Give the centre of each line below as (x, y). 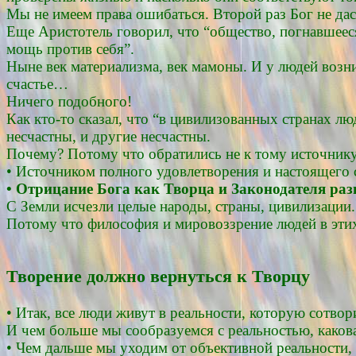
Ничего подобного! (69, 101)
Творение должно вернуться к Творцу (158, 277)
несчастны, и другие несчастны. (108, 136)
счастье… (37, 83)
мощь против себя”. (70, 48)
